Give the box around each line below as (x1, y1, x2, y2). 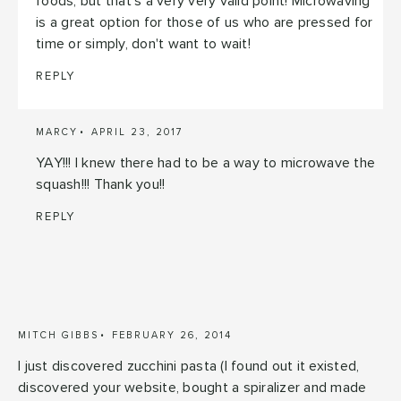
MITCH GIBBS (18, 329, 98, 340)
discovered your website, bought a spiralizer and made (18, 380, 367, 395)
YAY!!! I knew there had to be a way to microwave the (36, 155, 375, 170)
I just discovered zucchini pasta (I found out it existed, (18, 358, 360, 373)
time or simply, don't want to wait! (36, 36, 251, 51)
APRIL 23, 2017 (91, 126, 183, 137)
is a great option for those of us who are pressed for (36, 14, 373, 30)
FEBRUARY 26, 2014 (112, 329, 232, 340)
